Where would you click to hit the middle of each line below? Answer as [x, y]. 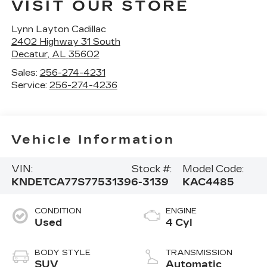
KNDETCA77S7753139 [71, 182]
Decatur [29, 54]
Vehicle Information [93, 140]
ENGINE [181, 211]
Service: [30, 85]
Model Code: [213, 169]
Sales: [25, 72]
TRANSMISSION [199, 252]
